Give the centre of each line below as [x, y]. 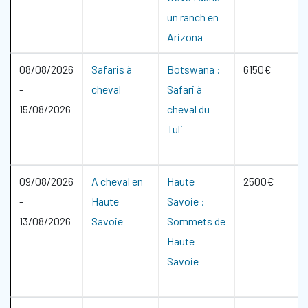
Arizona [185, 37]
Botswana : [194, 69]
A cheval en [117, 181]
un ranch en [193, 17]
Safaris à [112, 69]
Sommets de [196, 221]
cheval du [188, 109]
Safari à [185, 89]
